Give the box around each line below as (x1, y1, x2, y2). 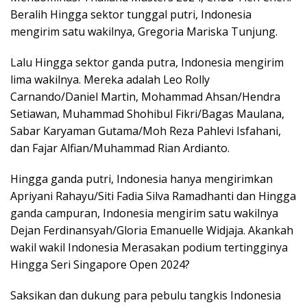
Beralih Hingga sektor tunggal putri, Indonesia (10, 7, 251, 22)
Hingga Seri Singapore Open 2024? (10, 257, 190, 272)
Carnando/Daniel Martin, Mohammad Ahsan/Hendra (10, 89, 280, 104)
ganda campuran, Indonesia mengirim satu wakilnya (10, 206, 278, 221)
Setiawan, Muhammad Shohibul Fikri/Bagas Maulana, (10, 106, 284, 121)
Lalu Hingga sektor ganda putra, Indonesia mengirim (10, 55, 284, 70)
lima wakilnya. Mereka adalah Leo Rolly (10, 72, 210, 87)
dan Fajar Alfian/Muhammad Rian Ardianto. (10, 140, 230, 156)
